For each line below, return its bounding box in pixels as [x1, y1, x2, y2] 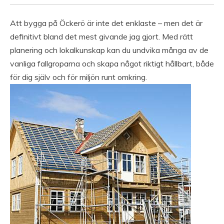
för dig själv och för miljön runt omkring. [10, 72, 147, 82]
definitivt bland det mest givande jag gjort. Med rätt [10, 31, 193, 42]
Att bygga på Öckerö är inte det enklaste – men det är [10, 18, 202, 28]
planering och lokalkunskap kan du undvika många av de [10, 45, 208, 55]
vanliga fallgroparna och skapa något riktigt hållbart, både [10, 58, 214, 69]
